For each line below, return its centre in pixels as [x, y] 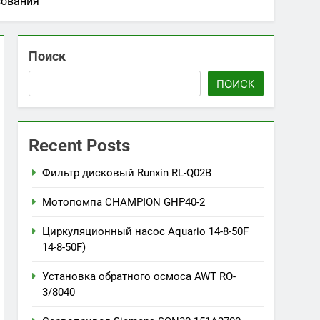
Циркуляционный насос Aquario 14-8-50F [146, 231]
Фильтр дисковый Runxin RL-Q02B [127, 173]
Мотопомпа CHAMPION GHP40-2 [124, 202]
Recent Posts [80, 146]
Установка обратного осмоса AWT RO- [139, 276]
